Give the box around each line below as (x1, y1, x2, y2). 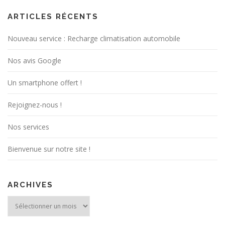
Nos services (8, 122, 49, 132)
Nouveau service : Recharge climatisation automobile (8, 33, 180, 43)
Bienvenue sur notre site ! (8, 144, 90, 154)
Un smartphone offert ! (8, 77, 82, 87)
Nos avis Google (8, 55, 61, 65)
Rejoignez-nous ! (8, 99, 62, 109)
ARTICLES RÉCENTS (8, 12, 98, 21)
